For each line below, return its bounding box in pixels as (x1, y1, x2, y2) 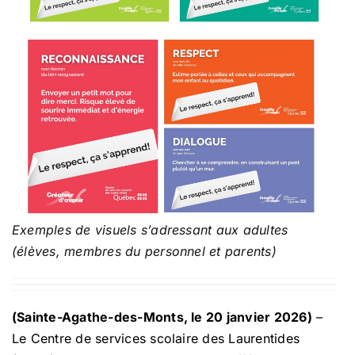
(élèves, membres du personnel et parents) (12, 242, 277, 259)
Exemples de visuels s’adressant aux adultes (12, 221, 288, 238)
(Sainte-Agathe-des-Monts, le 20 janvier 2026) (12, 308, 312, 325)
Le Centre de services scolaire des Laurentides (12, 330, 300, 346)
